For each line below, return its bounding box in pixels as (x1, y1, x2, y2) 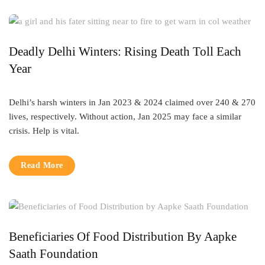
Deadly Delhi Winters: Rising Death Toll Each (9, 44, 241, 59)
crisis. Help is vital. (9, 126, 79, 135)
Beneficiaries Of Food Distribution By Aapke (9, 230, 237, 244)
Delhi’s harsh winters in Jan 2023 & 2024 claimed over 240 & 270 (9, 98, 256, 107)
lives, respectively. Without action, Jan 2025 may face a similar (9, 112, 241, 121)
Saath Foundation (9, 247, 98, 261)
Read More (21, 161, 63, 170)
